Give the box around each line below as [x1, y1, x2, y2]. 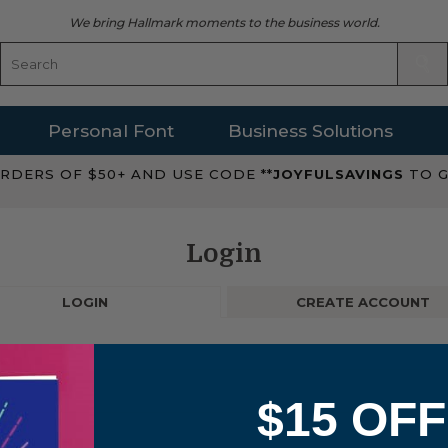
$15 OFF [256, 392, 446, 446]
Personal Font [48, 119, 175, 141]
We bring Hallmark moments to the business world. [68, 14, 380, 30]
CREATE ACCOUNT [296, 293, 431, 310]
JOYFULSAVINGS [273, 166, 409, 183]
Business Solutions [227, 119, 393, 141]
